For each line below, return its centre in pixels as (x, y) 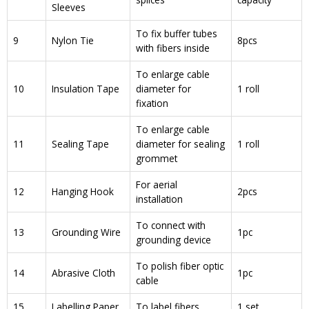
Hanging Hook (83, 192)
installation (159, 199)
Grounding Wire (86, 232)
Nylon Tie (73, 41)
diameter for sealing (180, 144)
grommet (157, 159)
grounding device (173, 240)
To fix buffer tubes (177, 34)
